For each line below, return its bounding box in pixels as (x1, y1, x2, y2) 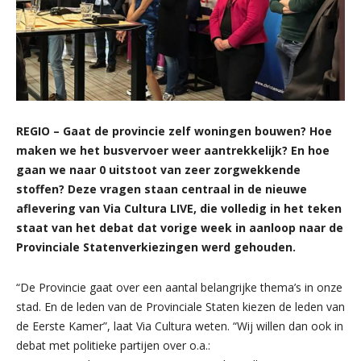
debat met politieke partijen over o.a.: (16, 337, 210, 353)
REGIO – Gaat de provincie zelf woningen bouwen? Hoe (16, 122, 332, 139)
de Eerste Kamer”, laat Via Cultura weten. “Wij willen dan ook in (16, 317, 343, 334)
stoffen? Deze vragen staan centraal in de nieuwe (16, 180, 307, 197)
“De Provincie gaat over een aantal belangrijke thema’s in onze (16, 279, 342, 295)
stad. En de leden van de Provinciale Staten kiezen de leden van (16, 298, 345, 314)
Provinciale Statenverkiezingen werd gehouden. (16, 239, 296, 255)
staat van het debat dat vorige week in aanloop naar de (16, 219, 343, 235)
